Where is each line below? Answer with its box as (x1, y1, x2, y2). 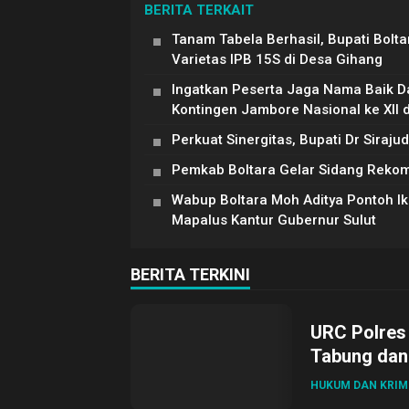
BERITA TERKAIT (144, 2, 254, 18)
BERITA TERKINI (131, 265, 250, 284)
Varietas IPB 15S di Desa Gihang (172, 51, 383, 68)
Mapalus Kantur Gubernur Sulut (172, 212, 376, 228)
